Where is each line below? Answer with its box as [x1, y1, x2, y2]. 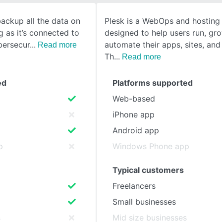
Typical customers [112, 165, 184, 175]
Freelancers [112, 181, 156, 191]
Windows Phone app [112, 141, 189, 151]
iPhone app [112, 110, 155, 119]
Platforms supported [112, 78, 193, 88]
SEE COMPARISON [39, 25, 96, 33]
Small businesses [112, 197, 176, 207]
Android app [112, 125, 159, 135]
